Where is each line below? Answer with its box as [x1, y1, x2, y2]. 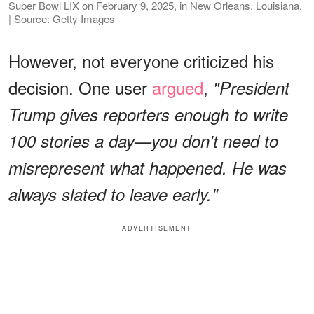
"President [213, 75, 289, 100]
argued [152, 74, 203, 100]
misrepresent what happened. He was [8, 155, 287, 179]
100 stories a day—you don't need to [8, 128, 278, 153]
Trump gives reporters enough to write [8, 102, 288, 126]
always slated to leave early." [8, 182, 218, 206]
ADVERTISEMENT [122, 223, 192, 233]
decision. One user [8, 74, 152, 100]
